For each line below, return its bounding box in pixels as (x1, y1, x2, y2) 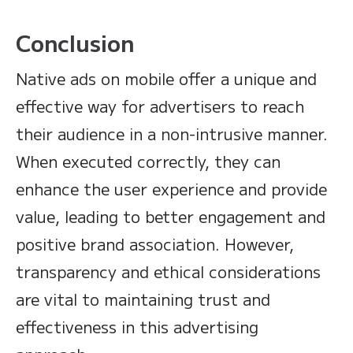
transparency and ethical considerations (16, 260, 321, 284)
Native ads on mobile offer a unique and (16, 67, 317, 91)
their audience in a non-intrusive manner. (16, 122, 328, 146)
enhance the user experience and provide (16, 177, 327, 201)
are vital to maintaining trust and (16, 288, 270, 311)
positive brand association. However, (16, 232, 294, 256)
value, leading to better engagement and (16, 205, 325, 229)
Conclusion (16, 27, 134, 59)
